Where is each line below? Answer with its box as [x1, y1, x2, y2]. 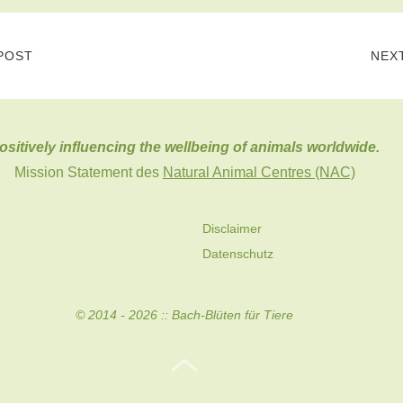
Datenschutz [202, 246, 274, 262]
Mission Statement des [13, 165, 163, 181]
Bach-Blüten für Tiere [172, 308, 294, 323]
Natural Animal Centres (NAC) [162, 165, 355, 181]
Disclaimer [202, 221, 263, 237]
